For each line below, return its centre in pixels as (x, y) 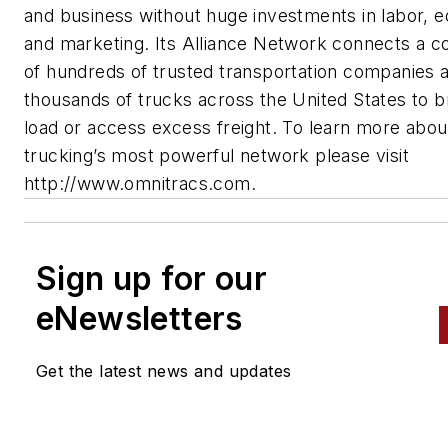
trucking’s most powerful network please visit (216, 155)
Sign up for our (151, 278)
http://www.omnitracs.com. (143, 183)
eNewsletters (139, 318)
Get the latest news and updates (164, 370)
